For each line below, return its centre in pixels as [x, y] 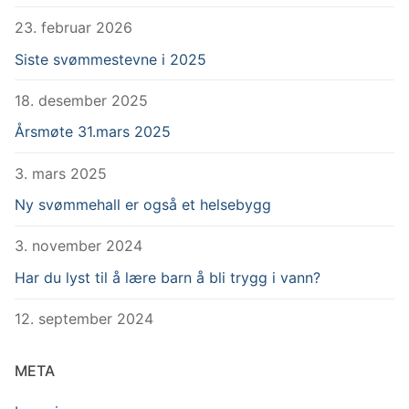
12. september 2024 [84, 319]
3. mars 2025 [61, 173]
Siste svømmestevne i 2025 [110, 59]
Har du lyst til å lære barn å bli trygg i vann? [168, 278]
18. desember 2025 [81, 100]
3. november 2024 [79, 246]
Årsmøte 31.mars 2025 [93, 132]
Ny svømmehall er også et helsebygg [143, 205]
